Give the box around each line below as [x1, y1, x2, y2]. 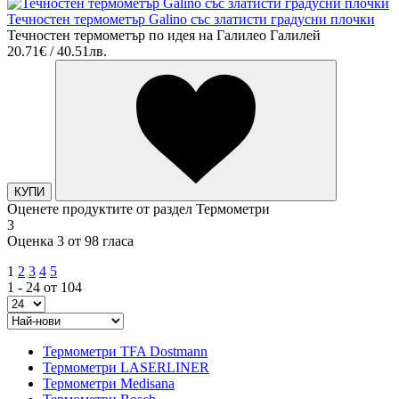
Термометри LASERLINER [43, 360, 209, 376]
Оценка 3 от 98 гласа [7, 233, 134, 249]
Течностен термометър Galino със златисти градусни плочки [7, 12, 375, 28]
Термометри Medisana [43, 376, 175, 392]
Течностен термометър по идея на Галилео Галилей [7, 28, 321, 44]
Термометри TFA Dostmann [43, 344, 208, 360]
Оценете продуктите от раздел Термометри [7, 201, 270, 217]
